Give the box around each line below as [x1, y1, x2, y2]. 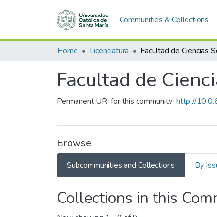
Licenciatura [90, 46, 129, 56]
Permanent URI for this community [57, 96, 172, 107]
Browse [57, 137, 91, 150]
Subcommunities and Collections [67, 160, 175, 170]
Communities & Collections [119, 14, 209, 25]
